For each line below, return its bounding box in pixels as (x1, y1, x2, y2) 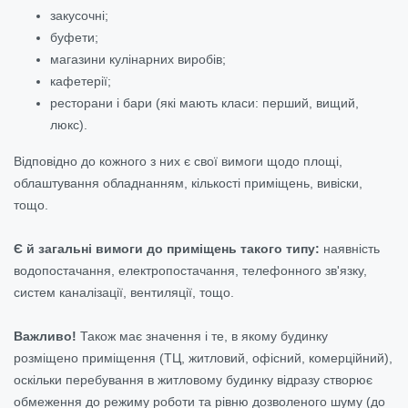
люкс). (50, 117, 87, 132)
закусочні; (50, 7, 108, 23)
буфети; (50, 29, 98, 45)
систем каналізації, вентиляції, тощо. (14, 284, 234, 300)
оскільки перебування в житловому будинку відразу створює (14, 372, 372, 387)
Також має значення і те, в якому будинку (76, 328, 328, 343)
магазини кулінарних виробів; (50, 51, 226, 66)
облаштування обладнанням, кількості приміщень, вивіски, (14, 175, 362, 190)
